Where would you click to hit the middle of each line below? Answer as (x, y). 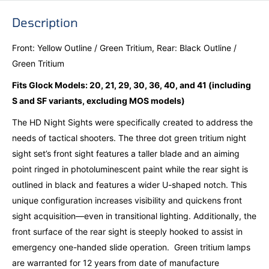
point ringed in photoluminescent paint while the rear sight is (130, 169)
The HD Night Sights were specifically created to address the (132, 122)
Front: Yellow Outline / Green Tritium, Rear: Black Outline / (124, 48)
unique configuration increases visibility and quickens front (127, 200)
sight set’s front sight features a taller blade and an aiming (126, 153)
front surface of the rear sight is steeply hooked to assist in (127, 231)
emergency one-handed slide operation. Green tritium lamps (131, 247)
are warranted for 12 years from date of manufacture (116, 262)
